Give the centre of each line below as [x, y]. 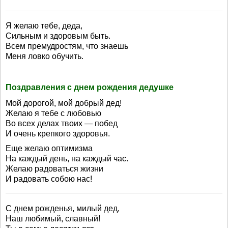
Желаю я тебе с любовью [53, 113]
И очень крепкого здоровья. [58, 134]
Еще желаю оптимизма [49, 148]
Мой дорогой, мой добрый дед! [64, 103]
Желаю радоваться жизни [54, 169]
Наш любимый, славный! [53, 219]
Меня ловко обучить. [45, 56]
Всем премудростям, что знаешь [67, 46]
